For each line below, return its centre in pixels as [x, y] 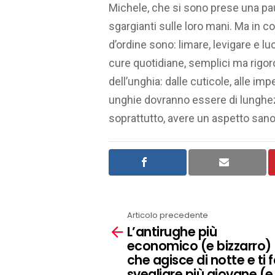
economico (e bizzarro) [199, 246]
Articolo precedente [168, 215]
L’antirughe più [172, 231]
